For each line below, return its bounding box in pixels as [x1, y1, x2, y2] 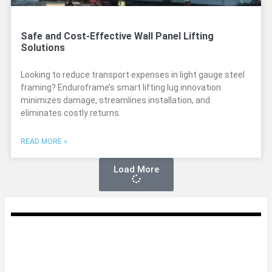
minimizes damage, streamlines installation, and [21, 95, 210, 105]
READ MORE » [21, 137, 67, 146]
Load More [113, 164, 159, 175]
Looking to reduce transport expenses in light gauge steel [21, 70, 245, 80]
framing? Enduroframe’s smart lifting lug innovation [21, 83, 221, 92]
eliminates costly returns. [21, 108, 121, 118]
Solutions [21, 42, 65, 53]
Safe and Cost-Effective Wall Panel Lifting [21, 30, 214, 42]
